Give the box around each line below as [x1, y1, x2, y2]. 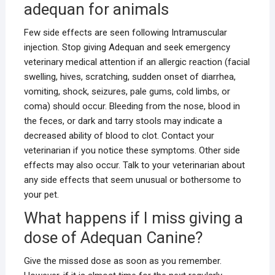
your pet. [23, 189, 59, 200]
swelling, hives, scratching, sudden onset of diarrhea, [23, 71, 236, 82]
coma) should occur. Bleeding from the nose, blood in [23, 101, 240, 112]
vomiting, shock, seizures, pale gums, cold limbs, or [23, 86, 230, 97]
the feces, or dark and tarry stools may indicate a [23, 115, 222, 126]
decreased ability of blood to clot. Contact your [23, 130, 214, 141]
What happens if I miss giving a [23, 209, 243, 227]
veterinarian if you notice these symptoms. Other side [23, 145, 240, 156]
